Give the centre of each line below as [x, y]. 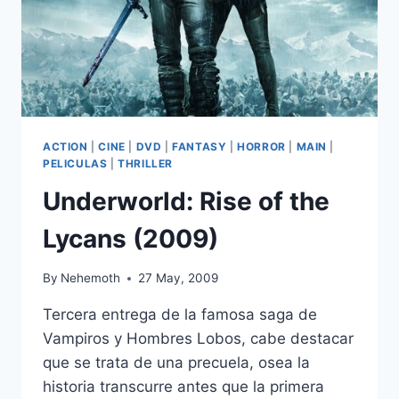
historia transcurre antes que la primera [183, 387]
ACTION [65, 146]
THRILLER [145, 163]
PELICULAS [75, 163]
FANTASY [199, 146]
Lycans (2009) [130, 238]
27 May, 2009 [179, 278]
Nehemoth [91, 278]
